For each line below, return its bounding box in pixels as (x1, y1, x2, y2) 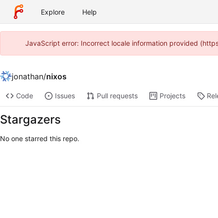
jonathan (12, 71, 43, 81)
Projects (159, 91, 185, 100)
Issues (54, 91, 75, 100)
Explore (41, 7, 65, 16)
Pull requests (96, 91, 138, 100)
